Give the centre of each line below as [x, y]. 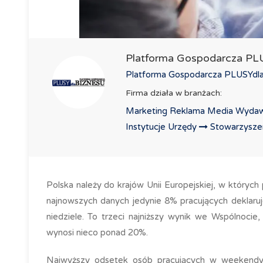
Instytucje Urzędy [162, 127]
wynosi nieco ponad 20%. [97, 232]
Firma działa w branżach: [173, 93]
